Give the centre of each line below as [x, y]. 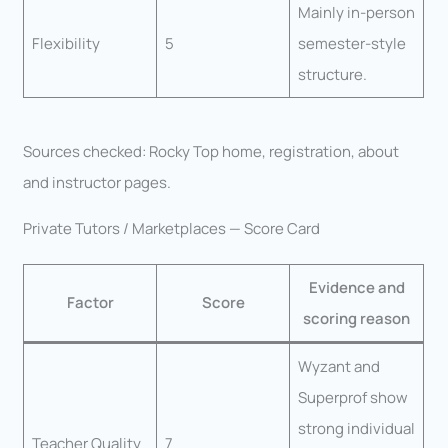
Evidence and [356, 287]
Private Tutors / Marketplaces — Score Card [172, 228]
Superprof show [352, 397]
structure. [332, 75]
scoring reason [357, 318]
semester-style [351, 44]
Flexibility [65, 44]
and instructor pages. [97, 182]
